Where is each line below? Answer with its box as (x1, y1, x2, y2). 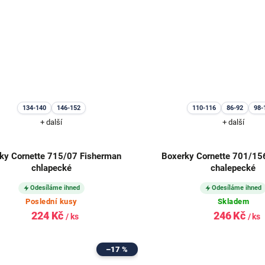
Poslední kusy (25, 197, 77, 206)
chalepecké (211, 163, 256, 174)
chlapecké (31, 163, 72, 174)
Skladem (217, 197, 250, 206)
